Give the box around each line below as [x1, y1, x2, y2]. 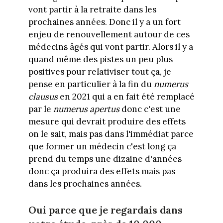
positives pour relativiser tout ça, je [28, 66, 171, 78]
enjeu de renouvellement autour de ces [28, 29, 190, 40]
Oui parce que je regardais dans [28, 203, 183, 216]
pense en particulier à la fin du [28, 79, 154, 90]
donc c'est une [119, 104, 181, 115]
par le [28, 104, 53, 115]
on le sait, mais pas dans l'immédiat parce [28, 128, 194, 140]
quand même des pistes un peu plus [28, 54, 173, 65]
